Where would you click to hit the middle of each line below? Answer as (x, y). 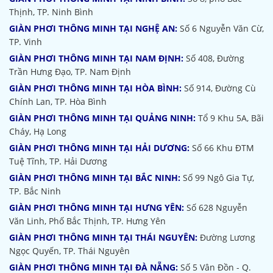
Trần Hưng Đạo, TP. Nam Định (70, 71)
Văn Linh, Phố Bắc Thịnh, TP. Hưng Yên (87, 221)
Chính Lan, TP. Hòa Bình (58, 101)
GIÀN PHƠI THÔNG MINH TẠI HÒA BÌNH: (95, 88)
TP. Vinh (26, 41)
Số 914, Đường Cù (219, 88)
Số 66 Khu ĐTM (222, 147)
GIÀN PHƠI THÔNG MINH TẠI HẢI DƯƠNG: (99, 147)
